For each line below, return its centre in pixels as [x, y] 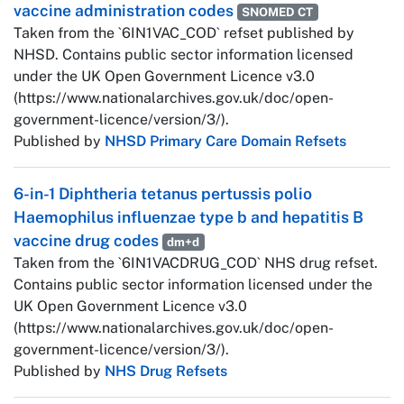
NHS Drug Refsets [166, 372]
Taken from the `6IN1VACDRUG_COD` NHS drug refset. [196, 263]
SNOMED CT [278, 12]
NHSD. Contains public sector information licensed [184, 55]
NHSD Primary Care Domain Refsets [225, 142]
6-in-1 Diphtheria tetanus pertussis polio [163, 194]
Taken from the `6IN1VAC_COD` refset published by [184, 33]
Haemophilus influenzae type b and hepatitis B [188, 217]
